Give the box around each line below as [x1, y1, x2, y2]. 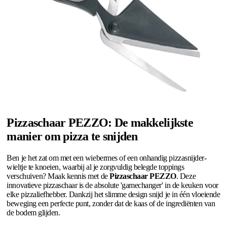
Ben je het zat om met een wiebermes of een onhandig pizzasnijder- [7, 154, 207, 163]
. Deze [176, 172, 196, 181]
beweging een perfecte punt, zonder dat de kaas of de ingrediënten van [7, 199, 215, 208]
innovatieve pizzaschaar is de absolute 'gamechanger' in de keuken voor [7, 181, 218, 190]
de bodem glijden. [7, 208, 60, 217]
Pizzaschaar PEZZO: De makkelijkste [7, 116, 193, 130]
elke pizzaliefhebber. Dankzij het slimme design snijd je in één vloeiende [7, 190, 220, 199]
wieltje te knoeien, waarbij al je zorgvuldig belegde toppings [7, 163, 184, 172]
